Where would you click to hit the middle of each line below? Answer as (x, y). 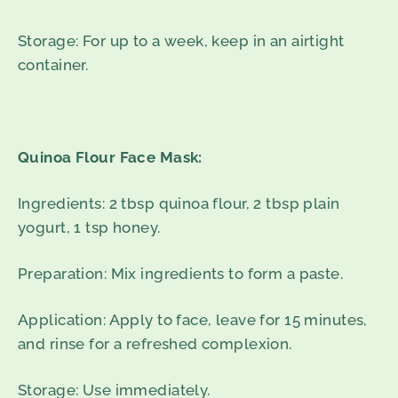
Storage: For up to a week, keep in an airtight (181, 40)
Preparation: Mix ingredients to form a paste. (181, 273)
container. (53, 64)
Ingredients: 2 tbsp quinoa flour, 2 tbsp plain (179, 203)
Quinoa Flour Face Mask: (110, 157)
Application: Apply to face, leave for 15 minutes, (193, 319)
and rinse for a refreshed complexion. (155, 343)
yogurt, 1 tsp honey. (89, 227)
